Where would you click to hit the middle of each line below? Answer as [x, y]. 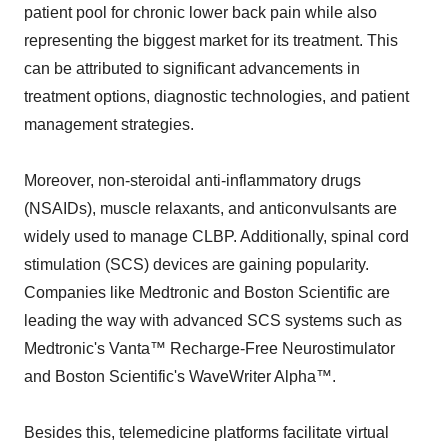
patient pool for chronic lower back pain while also [200, 13]
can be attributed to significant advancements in [192, 69]
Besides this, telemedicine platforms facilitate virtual [206, 433]
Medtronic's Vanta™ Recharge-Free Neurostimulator [209, 349]
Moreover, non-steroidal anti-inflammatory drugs [192, 181]
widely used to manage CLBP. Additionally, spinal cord [216, 237]
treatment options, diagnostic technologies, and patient [216, 97]
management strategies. [109, 125]
